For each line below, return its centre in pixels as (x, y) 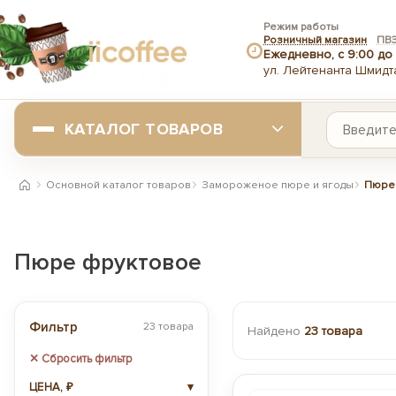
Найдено (275, 331)
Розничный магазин (315, 40)
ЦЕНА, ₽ (52, 387)
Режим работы (301, 27)
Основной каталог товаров (118, 185)
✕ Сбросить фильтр (80, 359)
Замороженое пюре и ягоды (278, 185)
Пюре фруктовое (108, 263)
